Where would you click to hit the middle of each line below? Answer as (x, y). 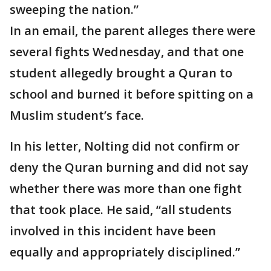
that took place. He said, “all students (121, 210)
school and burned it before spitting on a (132, 94)
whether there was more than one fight (126, 189)
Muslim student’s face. (77, 116)
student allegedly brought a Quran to (121, 73)
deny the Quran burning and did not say (129, 168)
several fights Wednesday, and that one (127, 52)
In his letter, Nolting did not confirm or (125, 146)
